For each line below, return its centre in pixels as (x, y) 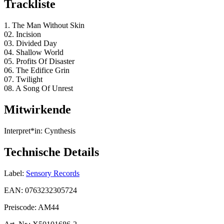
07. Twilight (23, 79)
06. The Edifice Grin (37, 70)
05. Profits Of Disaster (39, 61)
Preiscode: (21, 207)
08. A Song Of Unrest (38, 88)
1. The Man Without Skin (44, 25)
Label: (14, 173)
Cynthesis (59, 130)
